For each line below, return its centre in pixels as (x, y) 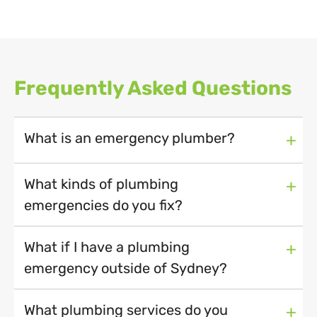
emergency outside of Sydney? (126, 269)
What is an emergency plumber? (129, 138)
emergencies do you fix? (103, 206)
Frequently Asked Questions (153, 88)
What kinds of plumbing (101, 184)
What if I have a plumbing (107, 247)
